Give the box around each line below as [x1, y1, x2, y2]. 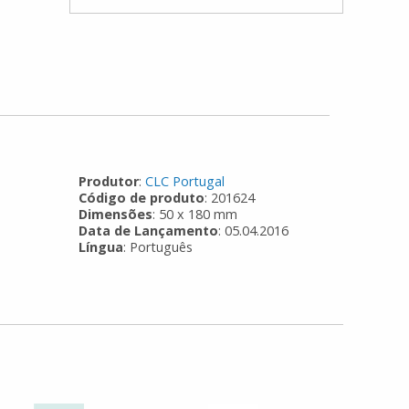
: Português [123, 238, 194, 257]
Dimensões [79, 205, 153, 224]
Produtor [79, 173, 140, 191]
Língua [79, 238, 124, 257]
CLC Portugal [145, 173, 225, 191]
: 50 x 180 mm [152, 205, 238, 224]
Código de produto [79, 189, 205, 207]
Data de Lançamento [79, 222, 219, 240]
